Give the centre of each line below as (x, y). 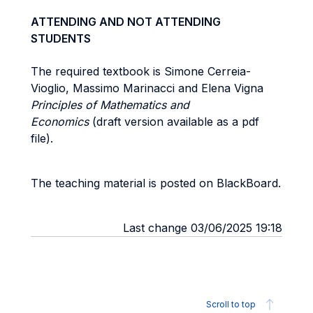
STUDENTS (61, 38)
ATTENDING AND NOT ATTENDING (126, 22)
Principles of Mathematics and (110, 105)
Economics (61, 122)
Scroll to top (231, 304)
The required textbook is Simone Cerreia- (141, 71)
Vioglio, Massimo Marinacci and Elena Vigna (147, 88)
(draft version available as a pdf (176, 122)
